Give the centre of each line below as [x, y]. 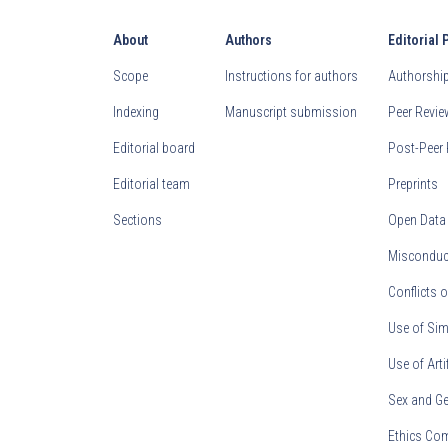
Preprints [413, 184]
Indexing [136, 112]
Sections [138, 220]
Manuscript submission [291, 112]
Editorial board [154, 148]
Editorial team [152, 184]
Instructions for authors [292, 76]
